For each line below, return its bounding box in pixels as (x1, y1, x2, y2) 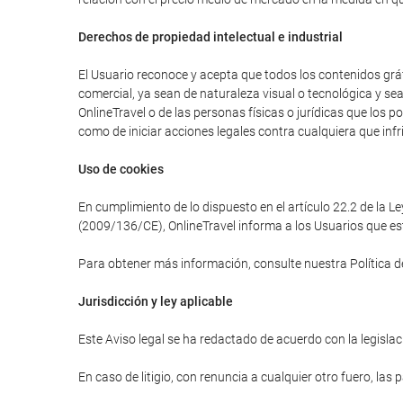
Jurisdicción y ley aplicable (78, 294, 233, 309)
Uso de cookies (78, 162, 164, 176)
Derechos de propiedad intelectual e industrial (78, 30, 343, 44)
